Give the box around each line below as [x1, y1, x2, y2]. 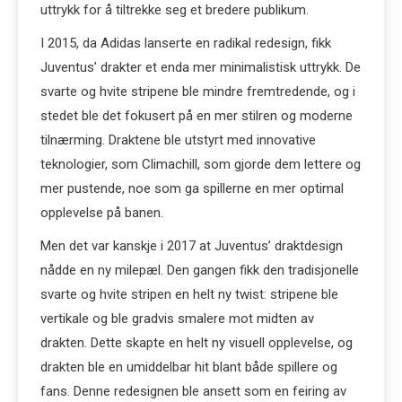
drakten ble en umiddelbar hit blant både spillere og [40, 359, 337, 375]
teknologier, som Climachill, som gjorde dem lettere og [40, 156, 361, 172]
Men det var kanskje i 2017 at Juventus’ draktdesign [40, 238, 343, 254]
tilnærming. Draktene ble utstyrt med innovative [40, 132, 316, 148]
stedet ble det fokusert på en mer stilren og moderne [40, 108, 353, 124]
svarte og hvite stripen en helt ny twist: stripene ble [40, 286, 338, 302]
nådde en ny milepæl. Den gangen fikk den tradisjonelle [40, 262, 359, 278]
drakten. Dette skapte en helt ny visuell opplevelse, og [40, 335, 353, 351]
